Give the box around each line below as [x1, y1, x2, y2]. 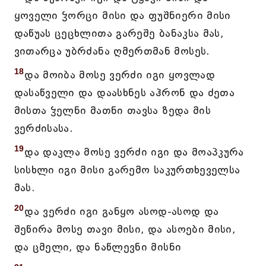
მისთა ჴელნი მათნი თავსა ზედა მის [14, 104, 211, 117]
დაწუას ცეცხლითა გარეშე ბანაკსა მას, [14, 27, 224, 40]
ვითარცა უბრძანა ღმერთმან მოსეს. [14, 45, 210, 58]
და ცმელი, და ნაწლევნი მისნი [14, 240, 182, 254]
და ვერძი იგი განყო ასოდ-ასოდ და [24, 205, 219, 218]
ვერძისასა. [14, 122, 74, 135]
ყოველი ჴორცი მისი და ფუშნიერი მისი [14, 9, 231, 22]
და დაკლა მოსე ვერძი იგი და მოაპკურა [24, 145, 244, 159]
